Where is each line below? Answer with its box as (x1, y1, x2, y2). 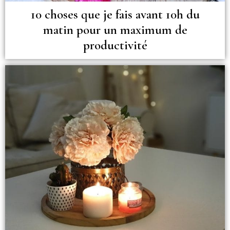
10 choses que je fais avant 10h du (30, 6, 200, 22)
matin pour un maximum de (43, 22, 187, 37)
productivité (83, 37, 147, 53)
